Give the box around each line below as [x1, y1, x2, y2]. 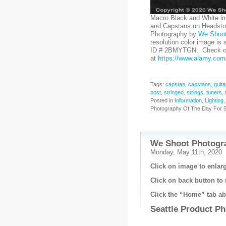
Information [174, 97, 202, 103]
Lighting [204, 97, 223, 103]
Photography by [150, 30, 198, 38]
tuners [206, 89, 222, 95]
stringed [163, 89, 184, 95]
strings [186, 89, 203, 95]
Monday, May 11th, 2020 [150, 148, 222, 156]
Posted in [150, 97, 175, 103]
